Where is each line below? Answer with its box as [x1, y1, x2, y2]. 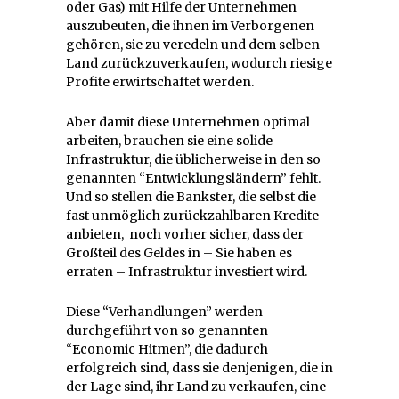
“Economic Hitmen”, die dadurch [66, 341, 268, 358]
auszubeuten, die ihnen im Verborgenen [66, 18, 314, 35]
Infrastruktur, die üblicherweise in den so [66, 151, 321, 168]
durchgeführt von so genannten [66, 322, 268, 339]
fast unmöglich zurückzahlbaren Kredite [66, 208, 319, 224]
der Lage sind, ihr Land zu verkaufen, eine [66, 379, 326, 395]
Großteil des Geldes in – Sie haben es [66, 245, 292, 262]
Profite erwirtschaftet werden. [66, 74, 254, 91]
